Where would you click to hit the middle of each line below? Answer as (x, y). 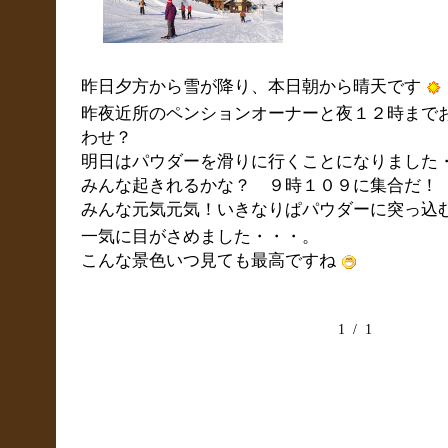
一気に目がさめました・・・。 (200, 235)
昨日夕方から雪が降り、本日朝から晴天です (251, 86)
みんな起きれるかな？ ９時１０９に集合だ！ (259, 184)
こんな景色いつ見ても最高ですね (208, 259)
